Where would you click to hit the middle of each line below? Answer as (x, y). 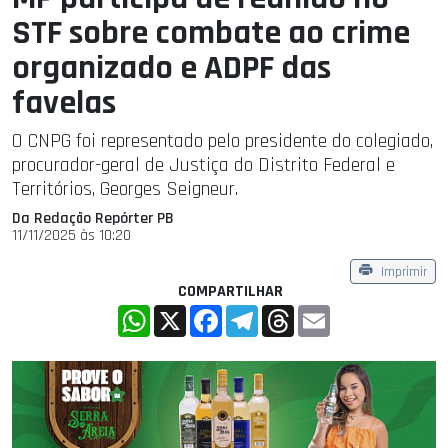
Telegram (288, 312)
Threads (319, 312)
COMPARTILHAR (230, 291)
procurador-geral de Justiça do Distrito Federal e (203, 165)
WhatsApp (183, 312)
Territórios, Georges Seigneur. (125, 189)
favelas (64, 103)
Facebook (252, 312)
